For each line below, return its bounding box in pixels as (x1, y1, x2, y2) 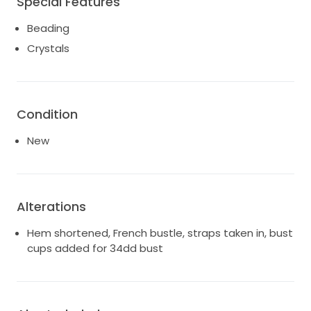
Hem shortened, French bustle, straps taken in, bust (27, 226, 293, 241)
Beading (27, 20, 69, 35)
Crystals (27, 41, 69, 56)
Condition (17, 106, 78, 124)
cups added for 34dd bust (27, 241, 163, 256)
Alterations (17, 198, 86, 216)
